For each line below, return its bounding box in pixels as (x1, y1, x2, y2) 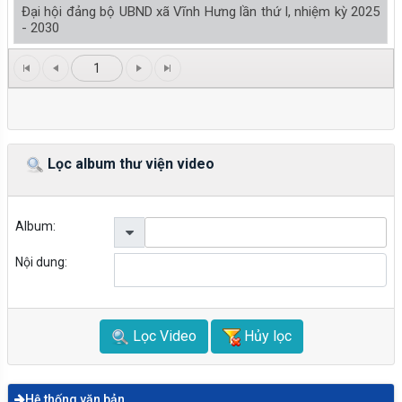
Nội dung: (15, 254, 67, 269)
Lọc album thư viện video (44, 155, 214, 173)
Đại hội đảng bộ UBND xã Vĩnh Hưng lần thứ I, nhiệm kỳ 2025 (22, 4, 380, 21)
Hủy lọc (240, 327, 292, 345)
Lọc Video (128, 327, 197, 345)
